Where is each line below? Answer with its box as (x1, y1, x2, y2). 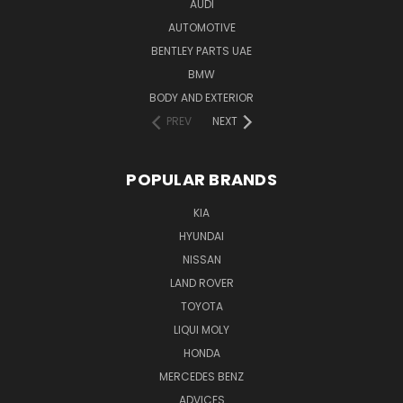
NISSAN (182, 251, 221, 267)
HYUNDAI (179, 228, 224, 244)
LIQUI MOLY (174, 321, 229, 337)
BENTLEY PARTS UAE (151, 42, 252, 58)
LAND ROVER (169, 274, 234, 291)
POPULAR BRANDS (126, 167, 277, 191)
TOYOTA (180, 298, 223, 314)
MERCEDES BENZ (159, 368, 244, 384)
